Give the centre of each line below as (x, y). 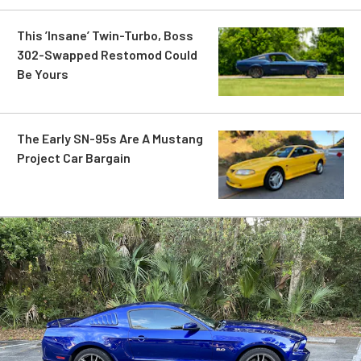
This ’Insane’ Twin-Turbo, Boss (105, 35)
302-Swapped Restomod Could (107, 54)
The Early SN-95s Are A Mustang (110, 138)
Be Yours (43, 73)
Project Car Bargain (74, 157)
